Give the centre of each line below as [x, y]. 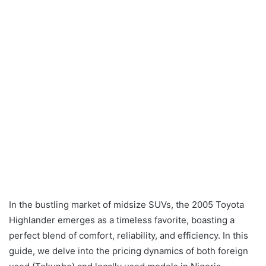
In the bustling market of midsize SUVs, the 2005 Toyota [126, 205]
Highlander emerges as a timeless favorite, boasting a [122, 220]
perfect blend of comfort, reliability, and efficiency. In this [129, 236]
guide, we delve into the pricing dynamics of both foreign [129, 251]
